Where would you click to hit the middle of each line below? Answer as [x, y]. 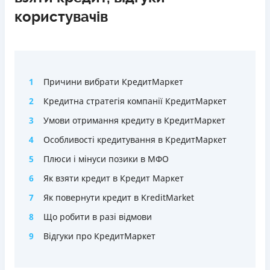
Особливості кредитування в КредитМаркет [135, 140]
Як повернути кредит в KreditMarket [119, 197]
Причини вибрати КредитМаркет [113, 82]
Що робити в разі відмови [98, 217]
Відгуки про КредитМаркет [99, 236]
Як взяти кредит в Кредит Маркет [114, 178]
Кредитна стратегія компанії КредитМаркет [135, 101]
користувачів [61, 17]
